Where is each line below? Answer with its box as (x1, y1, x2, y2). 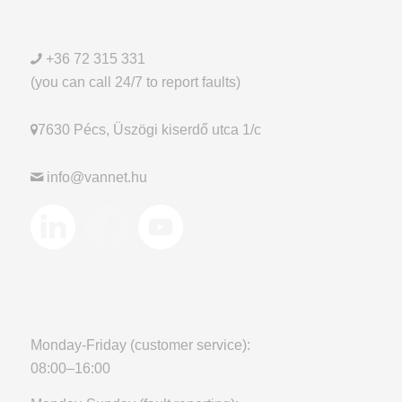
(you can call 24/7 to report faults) (30, 74, 240, 90)
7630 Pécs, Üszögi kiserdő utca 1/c (37, 121, 261, 137)
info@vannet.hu (42, 169, 147, 185)
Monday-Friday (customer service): (30, 336, 250, 353)
